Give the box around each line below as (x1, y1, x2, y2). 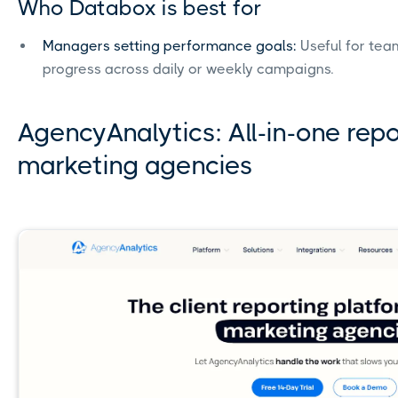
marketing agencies (18, 151, 253, 181)
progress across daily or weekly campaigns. (43, 60, 333, 78)
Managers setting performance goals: (43, 37, 297, 55)
